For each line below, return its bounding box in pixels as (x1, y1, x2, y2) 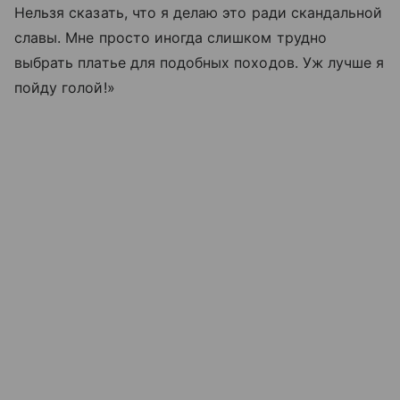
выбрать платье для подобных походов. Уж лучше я (14, 53, 385, 71)
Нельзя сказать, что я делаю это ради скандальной (14, 3, 383, 21)
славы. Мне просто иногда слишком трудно (14, 28, 327, 46)
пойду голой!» (14, 78, 115, 96)
